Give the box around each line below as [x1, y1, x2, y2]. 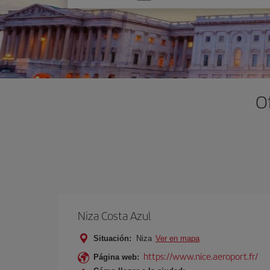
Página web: [93, 253, 139, 262]
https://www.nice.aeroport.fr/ [143, 250, 258, 262]
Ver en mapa [155, 234, 199, 243]
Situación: [93, 234, 131, 243]
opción [79, 5, 104, 18]
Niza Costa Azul [78, 207, 151, 224]
